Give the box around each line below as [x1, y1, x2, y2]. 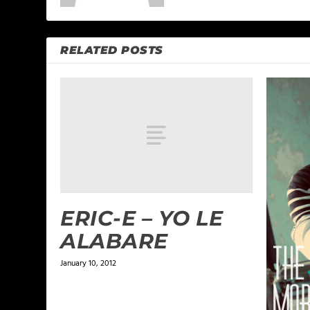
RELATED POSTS [60, 44, 163, 57]
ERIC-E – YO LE [60, 205, 224, 231]
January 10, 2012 [60, 256, 117, 271]
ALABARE [60, 228, 168, 254]
